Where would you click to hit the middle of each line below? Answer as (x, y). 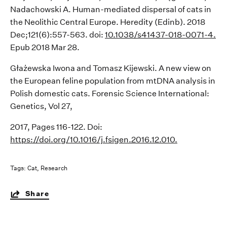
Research (54, 168)
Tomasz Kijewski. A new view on (151, 68)
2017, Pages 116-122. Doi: (56, 127)
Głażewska (31, 68)
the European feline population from (78, 81)
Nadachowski (36, 10)
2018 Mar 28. (55, 48)
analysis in (195, 81)
